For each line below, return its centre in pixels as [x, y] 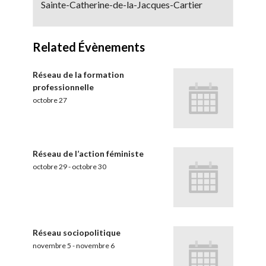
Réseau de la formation [78, 74]
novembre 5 [52, 246]
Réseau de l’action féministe [88, 153]
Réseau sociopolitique [77, 233]
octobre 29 [50, 167]
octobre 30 [89, 167]
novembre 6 [95, 246]
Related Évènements [89, 47]
